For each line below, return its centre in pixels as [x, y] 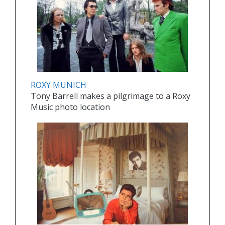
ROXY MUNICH [59, 85]
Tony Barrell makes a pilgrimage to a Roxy [110, 96]
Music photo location [70, 107]
